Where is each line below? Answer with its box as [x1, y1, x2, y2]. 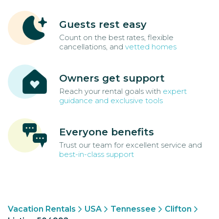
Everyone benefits [59, 126, 154, 138]
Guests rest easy [59, 19, 147, 31]
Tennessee [110, 204, 156, 214]
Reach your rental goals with [59, 87, 163, 96]
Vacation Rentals [8, 204, 76, 214]
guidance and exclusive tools [59, 96, 163, 106]
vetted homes [125, 42, 176, 52]
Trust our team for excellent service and [59, 140, 202, 150]
